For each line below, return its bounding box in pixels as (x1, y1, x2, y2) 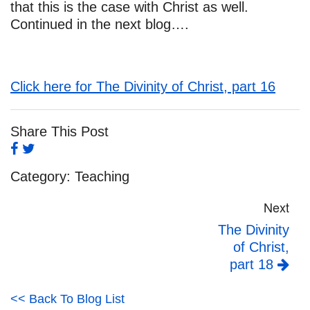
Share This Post (10, 124, 109, 140)
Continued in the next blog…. (10, 17, 189, 33)
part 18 (230, 256, 277, 272)
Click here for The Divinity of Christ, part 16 (10, 79, 275, 95)
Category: (10, 169, 75, 185)
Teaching (75, 169, 129, 185)
